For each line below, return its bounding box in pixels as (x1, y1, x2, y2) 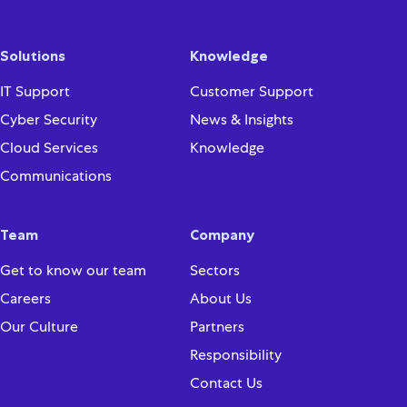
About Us (190, 313, 252, 333)
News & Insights (190, 134, 293, 154)
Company (190, 250, 254, 269)
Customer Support (190, 106, 313, 126)
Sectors (190, 285, 240, 305)
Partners (190, 342, 244, 362)
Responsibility (190, 370, 282, 390)
